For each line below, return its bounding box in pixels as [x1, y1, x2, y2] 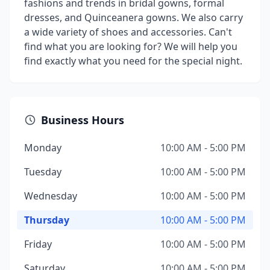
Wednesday [24, 189, 77, 202]
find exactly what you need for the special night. [24, 54, 242, 67]
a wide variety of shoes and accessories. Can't [24, 25, 232, 39]
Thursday [24, 213, 69, 227]
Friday [24, 237, 52, 251]
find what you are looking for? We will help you [24, 40, 237, 53]
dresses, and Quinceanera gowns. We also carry [24, 11, 243, 24]
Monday [24, 141, 61, 154]
